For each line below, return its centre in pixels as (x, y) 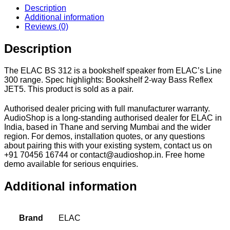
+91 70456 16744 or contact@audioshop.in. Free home (104, 155)
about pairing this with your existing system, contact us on (108, 146)
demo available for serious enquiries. (71, 164)
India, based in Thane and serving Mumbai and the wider (107, 127)
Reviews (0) (46, 27)
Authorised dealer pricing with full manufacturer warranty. (107, 109)
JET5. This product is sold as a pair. (69, 89)
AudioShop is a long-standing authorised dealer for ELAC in (113, 118)
